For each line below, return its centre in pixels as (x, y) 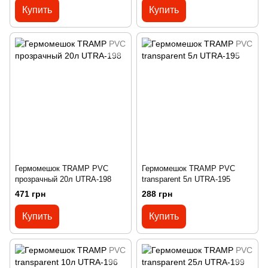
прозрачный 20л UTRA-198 (63, 179)
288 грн (157, 194)
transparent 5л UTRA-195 (186, 179)
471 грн (30, 194)
